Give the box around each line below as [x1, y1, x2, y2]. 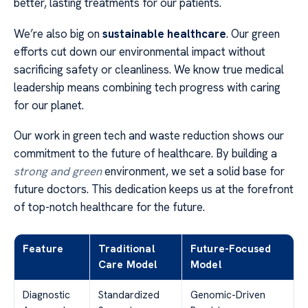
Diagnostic [23, 288, 70, 302]
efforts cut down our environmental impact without [14, 43, 265, 59]
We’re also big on [14, 25, 102, 41]
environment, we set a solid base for [102, 164, 285, 179]
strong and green [14, 164, 102, 179]
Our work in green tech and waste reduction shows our [14, 128, 284, 144]
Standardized [98, 288, 159, 302]
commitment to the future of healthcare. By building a [14, 146, 277, 162]
